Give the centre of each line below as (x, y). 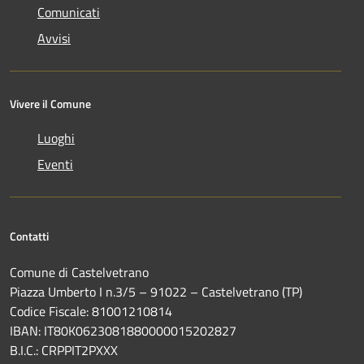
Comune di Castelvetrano (79, 272)
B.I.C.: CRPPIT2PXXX (64, 350)
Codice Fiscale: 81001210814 (91, 311)
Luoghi (56, 138)
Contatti (29, 236)
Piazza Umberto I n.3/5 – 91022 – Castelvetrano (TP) (156, 291)
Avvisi (54, 38)
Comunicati (69, 12)
